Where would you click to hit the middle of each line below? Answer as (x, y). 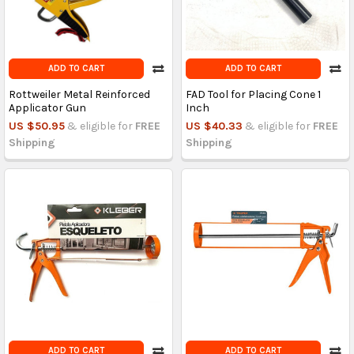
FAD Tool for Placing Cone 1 (253, 94)
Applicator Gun (47, 107)
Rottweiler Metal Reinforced (79, 94)
